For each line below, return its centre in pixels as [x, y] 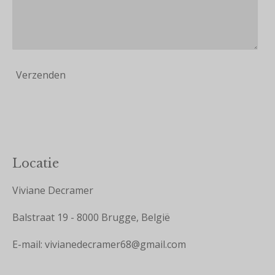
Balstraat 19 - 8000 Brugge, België [91, 217]
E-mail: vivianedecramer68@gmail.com [99, 244]
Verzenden [41, 75]
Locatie [36, 163]
